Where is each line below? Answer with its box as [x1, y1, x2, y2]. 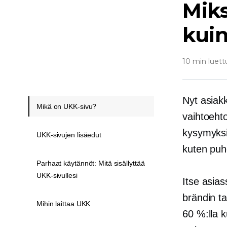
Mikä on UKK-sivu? [36, 102, 97, 110]
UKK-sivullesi [36, 171, 78, 179]
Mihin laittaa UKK [36, 200, 91, 208]
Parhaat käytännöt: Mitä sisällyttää [36, 159, 145, 167]
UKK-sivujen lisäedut [36, 131, 101, 139]
